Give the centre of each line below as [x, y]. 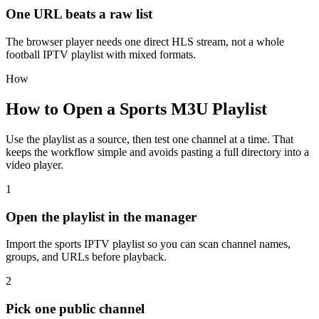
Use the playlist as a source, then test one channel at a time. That [150, 139]
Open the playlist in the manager [101, 216]
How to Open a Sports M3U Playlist [136, 109]
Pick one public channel [75, 309]
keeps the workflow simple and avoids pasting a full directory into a [157, 152]
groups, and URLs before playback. [86, 257]
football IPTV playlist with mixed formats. [101, 55]
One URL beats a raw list [79, 14]
